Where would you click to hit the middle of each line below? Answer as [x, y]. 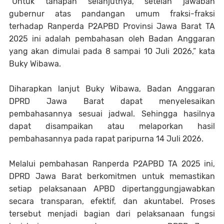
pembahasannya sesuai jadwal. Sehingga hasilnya [112, 114]
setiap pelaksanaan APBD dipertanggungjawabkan [112, 189]
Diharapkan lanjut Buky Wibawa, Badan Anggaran [112, 89]
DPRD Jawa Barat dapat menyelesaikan [112, 101]
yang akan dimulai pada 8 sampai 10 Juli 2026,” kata [112, 51]
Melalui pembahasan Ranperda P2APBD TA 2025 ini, [112, 164]
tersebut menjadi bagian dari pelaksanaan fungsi [112, 214]
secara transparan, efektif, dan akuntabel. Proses [112, 201]
